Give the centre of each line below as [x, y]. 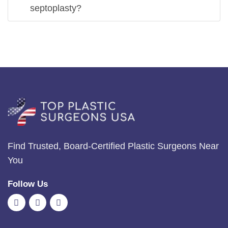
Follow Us [28, 184]
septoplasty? [55, 8]
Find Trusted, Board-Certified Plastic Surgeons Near [113, 146]
